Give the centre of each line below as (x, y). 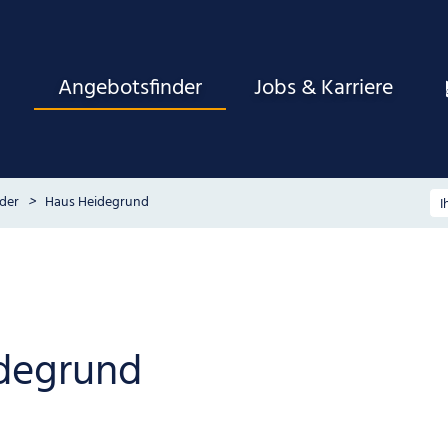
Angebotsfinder (130, 88)
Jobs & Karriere (324, 88)
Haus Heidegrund (97, 202)
